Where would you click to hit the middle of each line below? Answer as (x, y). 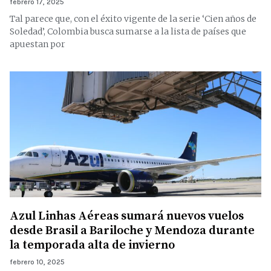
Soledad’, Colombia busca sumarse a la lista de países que (128, 31)
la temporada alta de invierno (92, 245)
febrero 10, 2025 (37, 262)
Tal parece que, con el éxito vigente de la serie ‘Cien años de (133, 19)
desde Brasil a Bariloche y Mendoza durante (132, 231)
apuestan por (38, 44)
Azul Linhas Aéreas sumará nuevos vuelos (127, 216)
